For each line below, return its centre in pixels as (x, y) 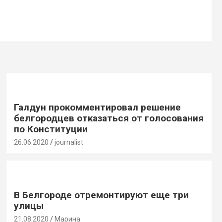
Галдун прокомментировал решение (97, 107)
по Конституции (51, 129)
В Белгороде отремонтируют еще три (101, 195)
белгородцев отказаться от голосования (109, 118)
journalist (69, 142)
